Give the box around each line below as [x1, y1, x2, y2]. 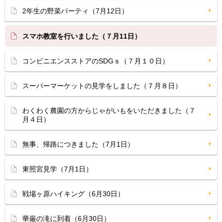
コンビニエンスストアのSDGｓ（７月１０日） [22, 57, 169, 65]
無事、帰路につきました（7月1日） [22, 140, 134, 148]
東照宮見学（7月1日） [22, 165, 93, 173]
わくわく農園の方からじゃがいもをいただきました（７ [22, 107, 196, 114]
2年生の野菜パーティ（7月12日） [22, 7, 128, 15]
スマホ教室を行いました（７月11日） [22, 32, 141, 40]
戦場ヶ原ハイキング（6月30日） [22, 190, 124, 198]
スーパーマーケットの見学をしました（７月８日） [22, 82, 182, 90]
